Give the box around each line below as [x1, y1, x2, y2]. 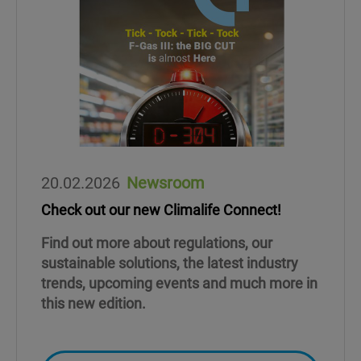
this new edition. [41, 293, 146, 313]
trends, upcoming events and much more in [41, 272, 317, 293]
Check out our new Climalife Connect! [41, 199, 281, 219]
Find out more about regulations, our [41, 232, 272, 252]
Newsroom [127, 171, 205, 193]
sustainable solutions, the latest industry [41, 252, 298, 272]
